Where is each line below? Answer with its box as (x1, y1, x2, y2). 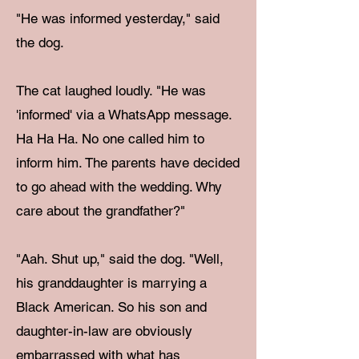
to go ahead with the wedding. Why (16, 179, 222, 195)
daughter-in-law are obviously (16, 323, 192, 339)
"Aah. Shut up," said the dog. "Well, (16, 251, 224, 267)
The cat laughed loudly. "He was (16, 83, 206, 99)
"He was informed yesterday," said (16, 10, 220, 26)
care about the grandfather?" (16, 203, 185, 219)
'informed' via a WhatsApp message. (16, 107, 232, 123)
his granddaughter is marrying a (16, 275, 207, 291)
